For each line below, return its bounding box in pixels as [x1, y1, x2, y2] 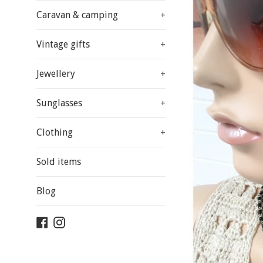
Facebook [48, 216, 86, 227]
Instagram [65, 216, 107, 227]
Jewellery [36, 68, 75, 79]
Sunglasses [36, 97, 82, 109]
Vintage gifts [36, 39, 90, 50]
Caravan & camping [36, 9, 118, 21]
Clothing [36, 127, 73, 138]
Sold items [36, 156, 81, 167]
